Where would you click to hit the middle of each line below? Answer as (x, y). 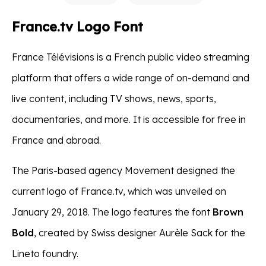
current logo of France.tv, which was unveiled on (119, 191)
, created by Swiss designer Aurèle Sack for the (140, 232)
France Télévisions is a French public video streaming (131, 57)
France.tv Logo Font (77, 26)
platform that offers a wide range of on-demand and (131, 77)
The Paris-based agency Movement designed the (123, 170)
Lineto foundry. (45, 253)
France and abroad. (56, 140)
